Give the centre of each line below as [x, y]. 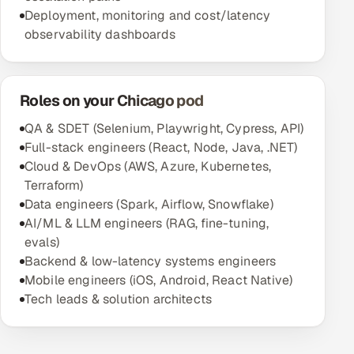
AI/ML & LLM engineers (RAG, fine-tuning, [147, 223]
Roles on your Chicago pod [112, 101]
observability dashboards [100, 34]
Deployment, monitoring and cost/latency [148, 15]
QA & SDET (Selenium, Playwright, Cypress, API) [164, 128]
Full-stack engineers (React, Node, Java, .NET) [161, 147]
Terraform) [54, 185]
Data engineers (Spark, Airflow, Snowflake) [149, 204]
